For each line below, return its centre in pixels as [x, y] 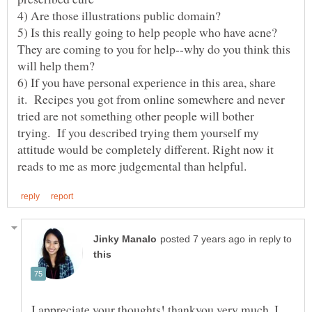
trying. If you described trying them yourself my [138, 132]
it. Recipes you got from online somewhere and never [151, 99]
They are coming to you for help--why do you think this [154, 48]
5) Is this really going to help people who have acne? [147, 32]
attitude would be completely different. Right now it [146, 149]
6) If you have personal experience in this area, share [147, 82]
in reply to [270, 239]
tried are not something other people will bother [136, 115]
